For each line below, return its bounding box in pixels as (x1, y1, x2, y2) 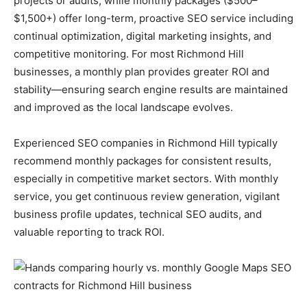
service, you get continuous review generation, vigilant (14, 189, 280, 203)
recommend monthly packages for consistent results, (14, 153, 271, 167)
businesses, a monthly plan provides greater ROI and (14, 64, 269, 78)
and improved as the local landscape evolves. (14, 100, 233, 114)
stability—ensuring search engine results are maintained (14, 82, 288, 96)
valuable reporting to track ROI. (14, 225, 164, 238)
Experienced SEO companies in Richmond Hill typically (14, 136, 278, 149)
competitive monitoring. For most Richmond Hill (14, 47, 244, 60)
